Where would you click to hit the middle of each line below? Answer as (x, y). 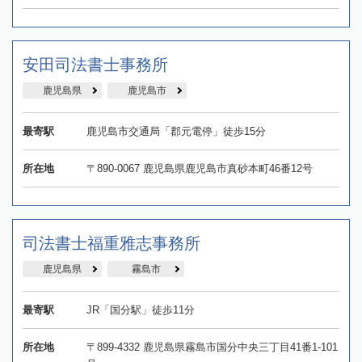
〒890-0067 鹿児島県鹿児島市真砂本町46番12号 (199, 169)
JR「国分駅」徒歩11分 (140, 310)
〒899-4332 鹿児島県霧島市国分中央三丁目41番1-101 (212, 347)
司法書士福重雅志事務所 (112, 244)
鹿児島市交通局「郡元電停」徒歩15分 (176, 132)
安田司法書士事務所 (95, 65)
